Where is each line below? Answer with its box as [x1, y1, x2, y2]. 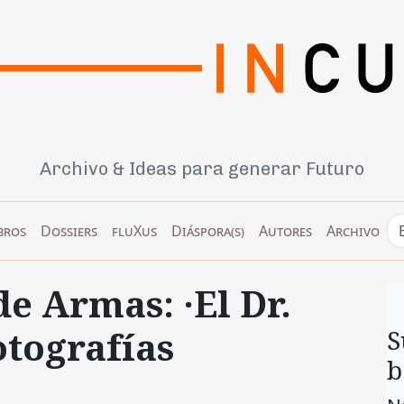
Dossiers [41, 220, 97, 241]
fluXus [112, 220, 157, 241]
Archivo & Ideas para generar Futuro [40, 157, 364, 179]
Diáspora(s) [171, 220, 244, 241]
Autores [259, 220, 312, 241]
